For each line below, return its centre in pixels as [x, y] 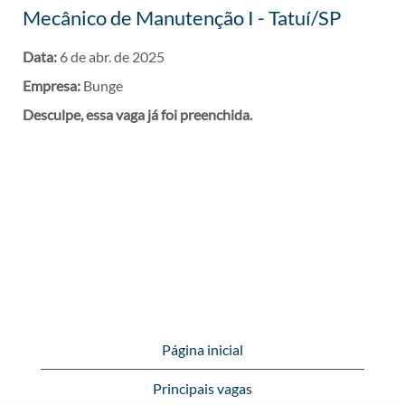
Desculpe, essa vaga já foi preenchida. [137, 114]
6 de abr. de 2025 [112, 57]
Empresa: [53, 85]
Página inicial [202, 349]
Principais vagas [202, 388]
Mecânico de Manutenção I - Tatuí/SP [182, 18]
